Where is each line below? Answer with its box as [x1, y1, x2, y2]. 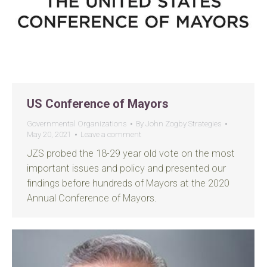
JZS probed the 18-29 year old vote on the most [27, 148, 235, 159]
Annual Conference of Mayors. [27, 193, 157, 204]
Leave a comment [80, 130, 141, 139]
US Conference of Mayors [27, 97, 169, 111]
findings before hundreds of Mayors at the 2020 [27, 178, 229, 189]
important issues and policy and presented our [27, 163, 226, 174]
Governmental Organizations [27, 119, 127, 128]
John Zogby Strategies [145, 119, 222, 128]
